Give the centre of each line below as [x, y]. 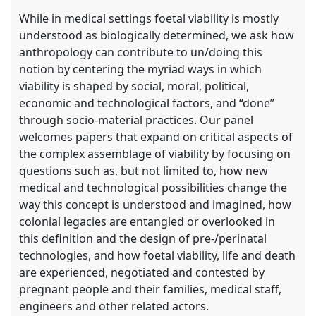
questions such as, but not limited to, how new [144, 170]
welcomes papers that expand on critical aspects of [156, 136]
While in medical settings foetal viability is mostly [149, 18]
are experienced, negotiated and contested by [142, 272]
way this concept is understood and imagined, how [156, 204]
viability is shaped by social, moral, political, [134, 86]
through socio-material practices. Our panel [136, 120]
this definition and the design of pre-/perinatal [143, 238]
